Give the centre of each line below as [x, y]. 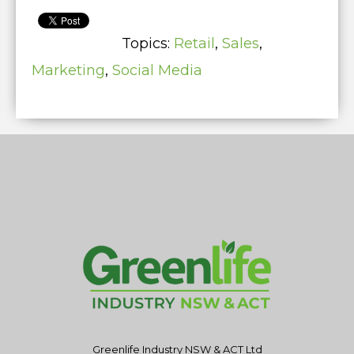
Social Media [157, 71]
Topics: [148, 44]
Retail [194, 44]
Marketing [68, 71]
